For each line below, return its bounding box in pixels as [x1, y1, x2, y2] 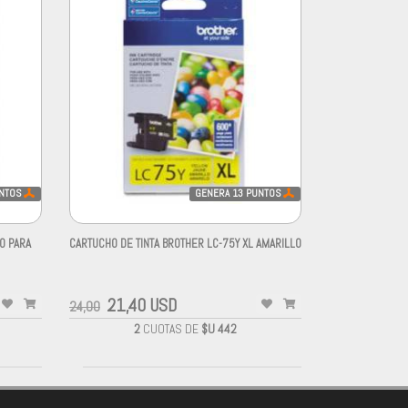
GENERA [195, 186, 233, 199]
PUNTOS [243, 186, 284, 199]
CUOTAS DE [140, 321, 201, 338]
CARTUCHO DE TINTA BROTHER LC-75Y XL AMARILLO [69, 236, 301, 252]
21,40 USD [107, 294, 177, 318]
